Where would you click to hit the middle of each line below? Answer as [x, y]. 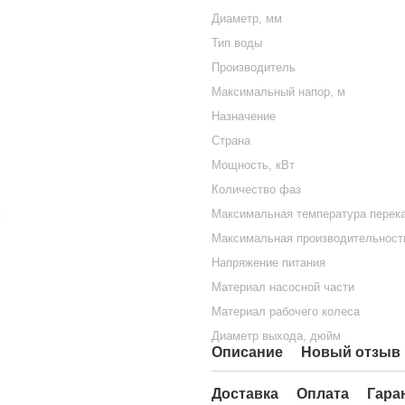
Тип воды [237, 43]
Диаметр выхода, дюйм [276, 336]
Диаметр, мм [247, 19]
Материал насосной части [283, 287]
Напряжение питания [268, 263]
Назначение [244, 116]
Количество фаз [256, 189]
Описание [247, 352]
